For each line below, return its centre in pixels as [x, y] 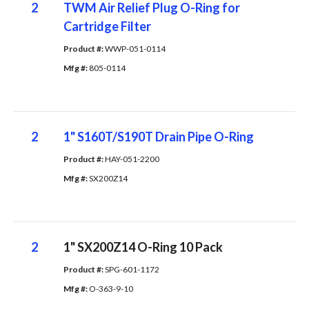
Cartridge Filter [107, 26]
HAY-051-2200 [132, 159]
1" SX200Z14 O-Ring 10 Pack [143, 247]
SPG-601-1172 [132, 269]
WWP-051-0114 [135, 48]
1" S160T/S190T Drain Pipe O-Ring [158, 136]
